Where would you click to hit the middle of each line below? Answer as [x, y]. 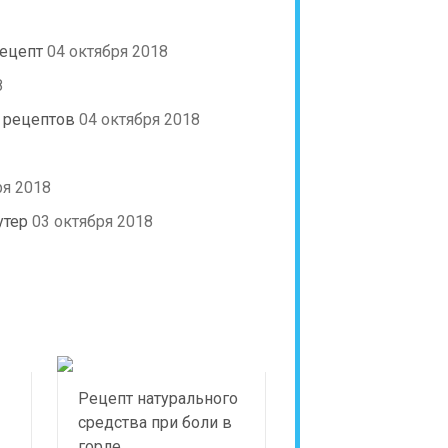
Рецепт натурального [158, 398]
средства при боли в [155, 422]
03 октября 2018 [92, 221]
